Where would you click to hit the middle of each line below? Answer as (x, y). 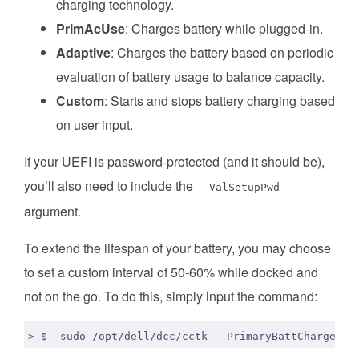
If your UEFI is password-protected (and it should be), (174, 162)
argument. (52, 212)
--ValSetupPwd (238, 188)
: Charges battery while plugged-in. (224, 29)
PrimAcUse (91, 29)
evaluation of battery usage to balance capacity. (190, 77)
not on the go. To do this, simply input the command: (171, 296)
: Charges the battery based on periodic (222, 53)
